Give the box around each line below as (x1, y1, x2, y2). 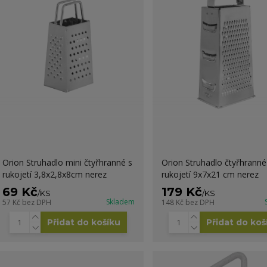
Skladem (105, 196, 135, 207)
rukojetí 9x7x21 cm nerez (161, 168, 259, 180)
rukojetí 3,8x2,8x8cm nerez (2, 168, 107, 180)
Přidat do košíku (47, 216, 121, 228)
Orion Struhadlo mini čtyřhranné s (2, 156, 132, 168)
